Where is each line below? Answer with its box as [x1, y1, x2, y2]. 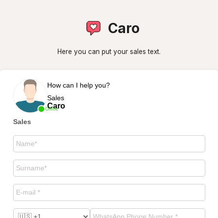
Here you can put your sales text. [57, 48, 161, 55]
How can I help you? [47, 81, 110, 89]
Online [45, 106, 58, 111]
